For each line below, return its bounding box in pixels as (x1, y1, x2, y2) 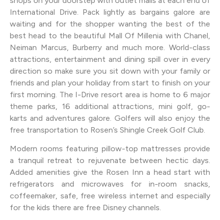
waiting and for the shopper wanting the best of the (10, 19, 210, 28)
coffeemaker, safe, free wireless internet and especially (10, 191, 210, 201)
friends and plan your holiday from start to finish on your (10, 78, 210, 87)
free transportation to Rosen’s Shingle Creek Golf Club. (10, 125, 205, 135)
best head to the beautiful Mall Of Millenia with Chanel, (10, 30, 210, 40)
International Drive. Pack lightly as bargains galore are (10, 7, 210, 17)
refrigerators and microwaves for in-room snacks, (10, 179, 210, 189)
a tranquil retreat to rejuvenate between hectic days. (10, 156, 210, 165)
